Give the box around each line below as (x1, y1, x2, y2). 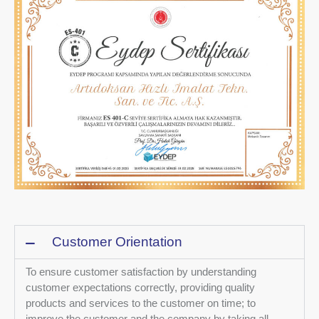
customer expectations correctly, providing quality (26, 281, 255, 294)
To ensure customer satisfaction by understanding (26, 266, 256, 278)
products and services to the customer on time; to (26, 297, 256, 310)
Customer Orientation (52, 234, 182, 250)
